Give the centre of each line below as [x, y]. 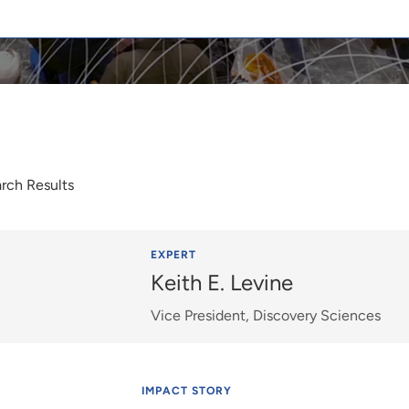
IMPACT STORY [186, 391]
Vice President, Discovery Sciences [266, 315]
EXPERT [174, 255]
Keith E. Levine [222, 283]
